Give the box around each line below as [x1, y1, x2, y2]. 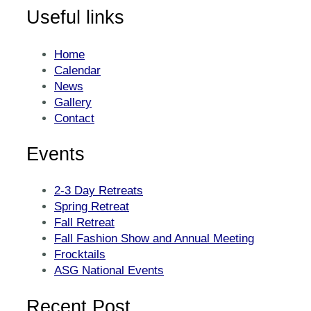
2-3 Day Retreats [54, 184, 143, 198]
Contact [54, 111, 94, 125]
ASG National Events [54, 264, 164, 278]
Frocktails [54, 248, 106, 262]
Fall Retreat [54, 216, 115, 230]
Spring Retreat [54, 200, 129, 214]
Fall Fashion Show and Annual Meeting [54, 232, 254, 246]
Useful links [26, 7, 124, 28]
